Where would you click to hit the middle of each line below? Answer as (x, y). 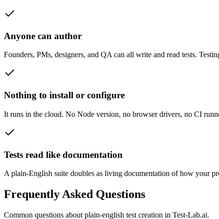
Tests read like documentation (63, 154)
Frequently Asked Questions (75, 194)
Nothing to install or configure (64, 95)
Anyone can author (43, 36)
